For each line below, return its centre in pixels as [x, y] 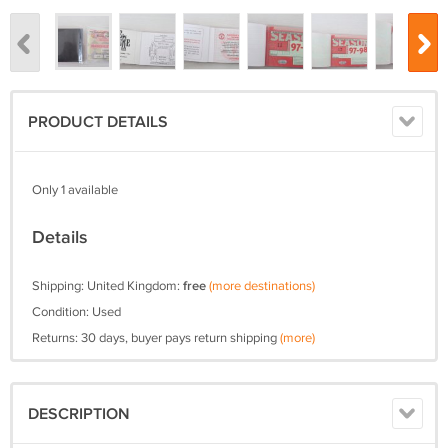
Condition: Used [76, 312]
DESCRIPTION [79, 415]
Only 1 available [75, 190]
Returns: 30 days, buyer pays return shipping [156, 338]
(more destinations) [262, 286]
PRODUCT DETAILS [98, 123]
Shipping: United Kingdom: [107, 286]
